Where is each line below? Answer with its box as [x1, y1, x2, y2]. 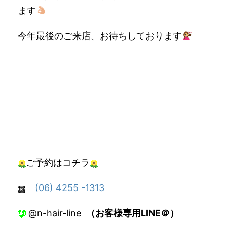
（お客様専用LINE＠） [86, 208, 179, 218]
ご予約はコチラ [26, 157, 90, 168]
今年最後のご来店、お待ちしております [18, 30, 182, 41]
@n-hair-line [26, 208, 86, 218]
